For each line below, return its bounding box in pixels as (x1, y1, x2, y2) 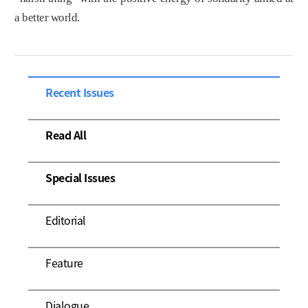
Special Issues (45, 169, 115, 186)
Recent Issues (45, 84, 114, 100)
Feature (45, 254, 83, 271)
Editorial (45, 212, 86, 228)
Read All (45, 126, 87, 143)
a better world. (14, 11, 80, 24)
